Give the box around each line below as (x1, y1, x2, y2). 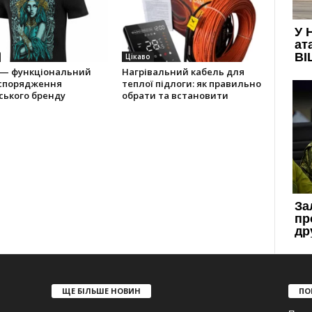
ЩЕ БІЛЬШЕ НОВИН (61, 285, 141, 296)
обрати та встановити (121, 89, 228, 102)
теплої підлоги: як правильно (121, 77, 261, 90)
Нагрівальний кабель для (121, 65, 244, 78)
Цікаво (125, 52, 150, 61)
